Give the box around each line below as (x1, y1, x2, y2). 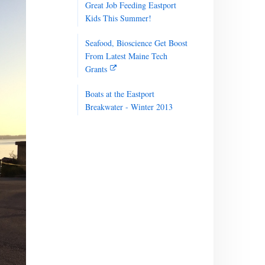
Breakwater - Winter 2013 (85, 101, 173, 113)
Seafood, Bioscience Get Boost (85, 37, 188, 49)
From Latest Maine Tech (85, 50, 168, 62)
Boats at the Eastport (85, 88, 155, 100)
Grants (85, 63, 108, 75)
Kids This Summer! (85, 12, 152, 24)
